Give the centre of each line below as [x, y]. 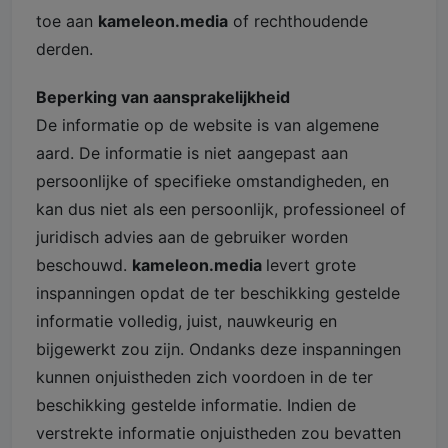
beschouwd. [84, 264]
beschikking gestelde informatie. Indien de [196, 404]
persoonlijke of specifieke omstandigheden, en [212, 180]
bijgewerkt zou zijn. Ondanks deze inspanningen [218, 348]
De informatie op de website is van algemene [207, 124]
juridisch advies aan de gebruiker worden [192, 236]
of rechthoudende [298, 20]
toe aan [67, 20]
